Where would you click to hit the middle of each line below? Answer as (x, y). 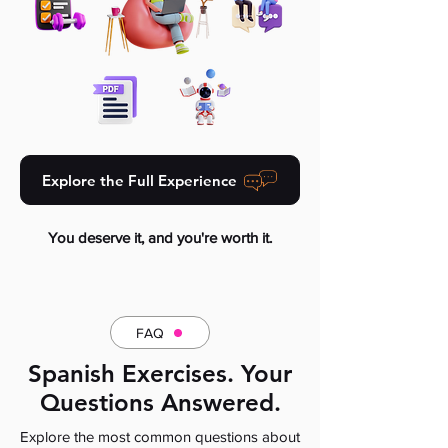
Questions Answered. (160, 402)
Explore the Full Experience (139, 180)
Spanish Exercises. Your (160, 373)
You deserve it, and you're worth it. (160, 237)
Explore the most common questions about (160, 436)
